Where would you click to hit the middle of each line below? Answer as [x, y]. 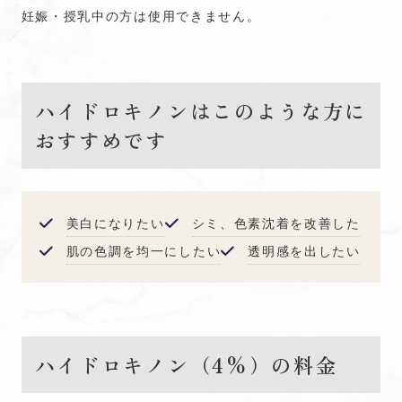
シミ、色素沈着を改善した [276, 223]
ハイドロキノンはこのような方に [201, 110]
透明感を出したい [304, 250]
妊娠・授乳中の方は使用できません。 [141, 15]
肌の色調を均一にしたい [144, 250]
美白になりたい [115, 223]
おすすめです [101, 140]
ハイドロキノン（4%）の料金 [186, 364]
